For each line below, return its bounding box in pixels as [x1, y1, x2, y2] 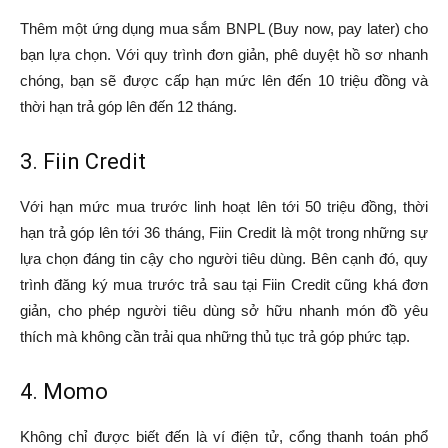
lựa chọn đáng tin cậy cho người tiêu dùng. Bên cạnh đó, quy [20, 250, 428, 268]
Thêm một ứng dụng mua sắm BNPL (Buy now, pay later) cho [20, 20, 428, 38]
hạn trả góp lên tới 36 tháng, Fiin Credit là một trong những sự [20, 224, 428, 242]
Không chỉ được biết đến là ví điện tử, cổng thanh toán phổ [20, 428, 428, 446]
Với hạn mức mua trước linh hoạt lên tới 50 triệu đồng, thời [20, 198, 428, 216]
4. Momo [20, 379, 108, 405]
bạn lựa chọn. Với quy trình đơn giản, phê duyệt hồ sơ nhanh [20, 46, 428, 64]
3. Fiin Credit [20, 149, 146, 175]
